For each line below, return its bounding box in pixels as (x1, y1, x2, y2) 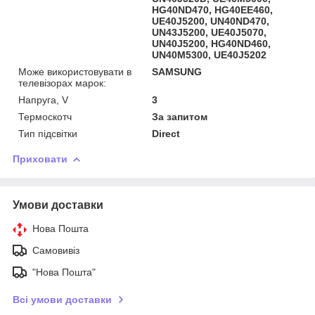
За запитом (152, 110, 208, 122)
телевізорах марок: (18, 77, 106, 89)
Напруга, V (18, 94, 68, 105)
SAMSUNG (152, 65, 202, 77)
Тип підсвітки (18, 127, 77, 139)
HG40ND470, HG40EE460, (152, 4, 274, 15)
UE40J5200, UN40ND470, (152, 15, 270, 27)
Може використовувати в (18, 65, 131, 77)
